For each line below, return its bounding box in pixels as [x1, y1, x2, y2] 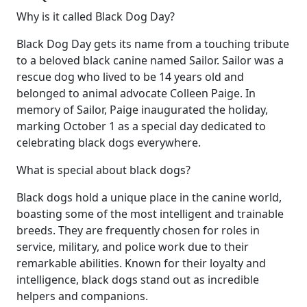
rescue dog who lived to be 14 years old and [16, 69, 244, 84]
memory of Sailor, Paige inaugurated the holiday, [16, 101, 268, 117]
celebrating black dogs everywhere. [16, 134, 201, 150]
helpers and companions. [16, 288, 148, 304]
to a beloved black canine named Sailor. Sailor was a [16, 52, 284, 68]
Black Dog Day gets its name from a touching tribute [16, 36, 289, 51]
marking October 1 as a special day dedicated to [16, 118, 266, 134]
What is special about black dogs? [16, 162, 191, 177]
